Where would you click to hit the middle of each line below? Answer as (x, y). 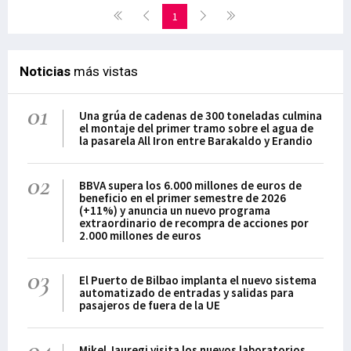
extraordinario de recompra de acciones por (194, 223)
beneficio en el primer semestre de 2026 (183, 198)
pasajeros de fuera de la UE (150, 305)
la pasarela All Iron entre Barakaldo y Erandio (196, 141)
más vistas (104, 71)
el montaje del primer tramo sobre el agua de (197, 128)
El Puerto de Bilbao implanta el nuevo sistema (198, 280)
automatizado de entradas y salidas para (187, 293)
